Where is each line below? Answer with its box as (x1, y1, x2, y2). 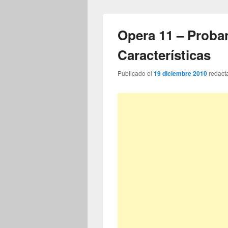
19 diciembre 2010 (154, 68, 208, 78)
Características (118, 45, 211, 64)
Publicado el (118, 68, 154, 77)
